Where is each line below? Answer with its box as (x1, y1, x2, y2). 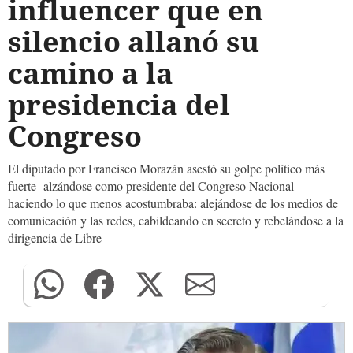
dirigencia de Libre (8, 229, 102, 246)
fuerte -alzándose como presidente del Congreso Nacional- (8, 177, 298, 194)
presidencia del (8, 85, 230, 124)
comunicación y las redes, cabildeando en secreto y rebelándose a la (8, 212, 344, 229)
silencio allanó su (8, 22, 259, 61)
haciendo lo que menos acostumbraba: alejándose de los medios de (8, 195, 338, 211)
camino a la (8, 54, 173, 92)
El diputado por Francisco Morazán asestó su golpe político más (8, 160, 325, 176)
